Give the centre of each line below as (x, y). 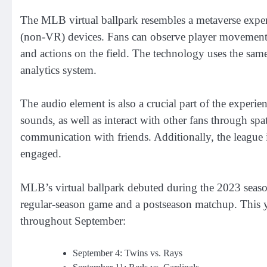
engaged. (41, 154)
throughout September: (73, 221)
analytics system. (58, 70)
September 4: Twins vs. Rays (128, 253)
